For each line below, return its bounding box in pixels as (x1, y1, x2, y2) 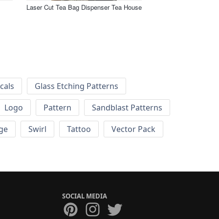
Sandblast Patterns (92, 102, 162, 113)
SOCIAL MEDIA (62, 192, 107, 201)
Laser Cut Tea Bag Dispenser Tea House (26, 2, 142, 12)
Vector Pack (111, 124, 155, 135)
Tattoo (67, 124, 91, 135)
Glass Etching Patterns (35, 81, 118, 92)
